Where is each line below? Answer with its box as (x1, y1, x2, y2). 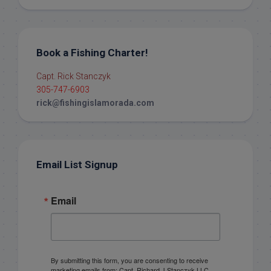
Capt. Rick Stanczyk (36, 71, 111, 81)
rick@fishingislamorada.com (36, 97, 154, 108)
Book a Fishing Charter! (36, 46, 148, 59)
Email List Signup (36, 158, 118, 171)
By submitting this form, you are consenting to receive (51, 255, 208, 265)
